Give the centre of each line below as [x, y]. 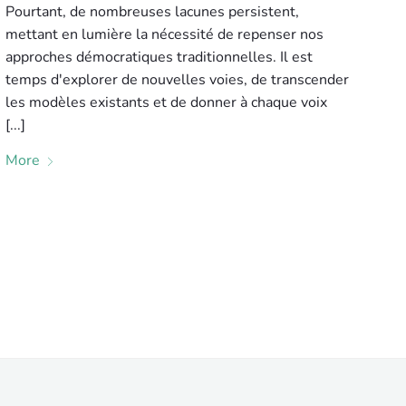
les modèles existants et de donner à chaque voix [166, 102]
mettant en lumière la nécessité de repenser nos [164, 34]
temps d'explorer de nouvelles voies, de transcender [177, 80]
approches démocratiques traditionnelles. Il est [159, 57]
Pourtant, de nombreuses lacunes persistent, [152, 12]
